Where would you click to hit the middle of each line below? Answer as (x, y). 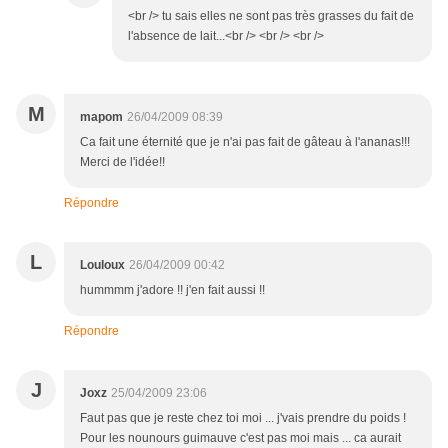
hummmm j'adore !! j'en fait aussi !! (172, 290)
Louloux (102, 265)
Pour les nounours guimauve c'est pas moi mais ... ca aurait (240, 438)
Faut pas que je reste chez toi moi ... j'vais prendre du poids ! (243, 418)
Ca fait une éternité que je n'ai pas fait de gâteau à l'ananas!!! (245, 142)
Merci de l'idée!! (122, 162)
